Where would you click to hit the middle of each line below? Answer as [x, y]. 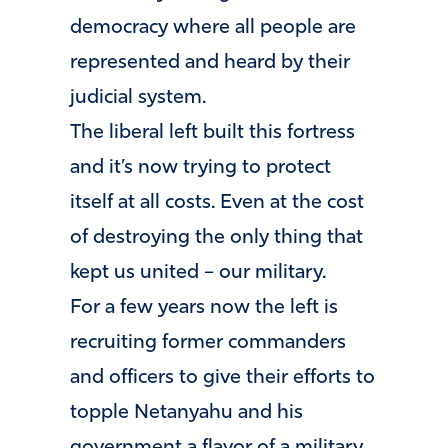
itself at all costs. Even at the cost [217, 203]
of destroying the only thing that [216, 238]
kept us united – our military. [198, 273]
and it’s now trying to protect [200, 168]
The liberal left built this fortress [212, 133]
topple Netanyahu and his [186, 413]
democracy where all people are [213, 28]
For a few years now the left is [204, 308]
